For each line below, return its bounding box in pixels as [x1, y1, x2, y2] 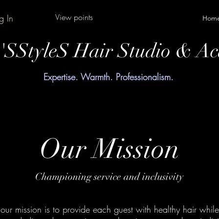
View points [55, 12, 93, 22]
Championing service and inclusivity [35, 171, 183, 183]
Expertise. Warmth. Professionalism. [44, 71, 174, 83]
